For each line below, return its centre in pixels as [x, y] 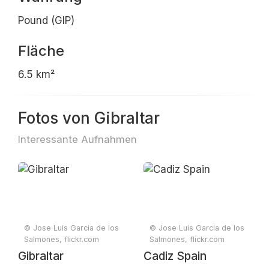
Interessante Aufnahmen [77, 139]
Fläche [41, 51]
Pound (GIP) [46, 20]
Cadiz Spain [175, 256]
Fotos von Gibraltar [89, 118]
